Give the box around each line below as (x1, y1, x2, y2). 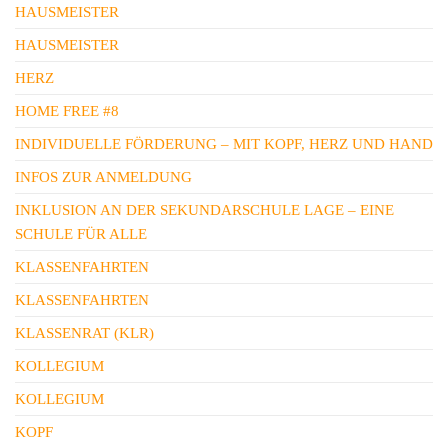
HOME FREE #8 (15, 103, 119, 119)
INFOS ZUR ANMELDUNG (15, 169, 192, 185)
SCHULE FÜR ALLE (15, 226, 147, 242)
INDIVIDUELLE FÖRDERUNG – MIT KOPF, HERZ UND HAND (15, 136, 433, 152)
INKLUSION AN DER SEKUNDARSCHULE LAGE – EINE (15, 202, 394, 218)
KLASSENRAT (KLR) (15, 325, 154, 341)
